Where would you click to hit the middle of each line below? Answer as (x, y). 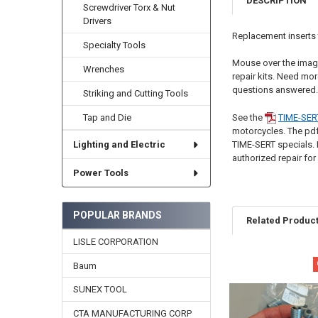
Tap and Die (108, 118)
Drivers (98, 21)
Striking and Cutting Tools (136, 94)
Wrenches (104, 70)
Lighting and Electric (119, 145)
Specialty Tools (115, 45)
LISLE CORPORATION (115, 241)
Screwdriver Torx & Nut (130, 8)
